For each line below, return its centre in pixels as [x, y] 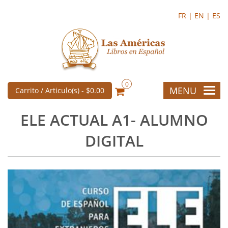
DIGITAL [114, 141]
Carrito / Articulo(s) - [51, 90]
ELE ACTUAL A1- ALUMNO [114, 120]
